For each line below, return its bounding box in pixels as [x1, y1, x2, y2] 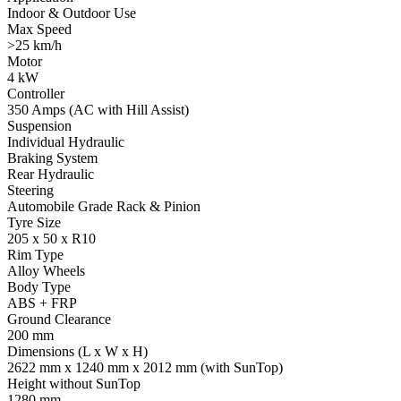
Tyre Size [7, 214, 61, 230]
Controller [7, 85, 64, 101]
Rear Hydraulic [7, 166, 94, 182]
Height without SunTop [7, 375, 141, 391]
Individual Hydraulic [7, 133, 124, 149]
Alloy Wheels [7, 262, 85, 278]
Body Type [7, 278, 71, 294]
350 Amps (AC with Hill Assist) [7, 101, 189, 117]
